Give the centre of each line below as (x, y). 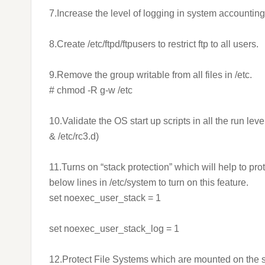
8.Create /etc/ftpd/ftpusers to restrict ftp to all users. (154, 44)
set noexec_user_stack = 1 (105, 198)
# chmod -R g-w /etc (91, 90)
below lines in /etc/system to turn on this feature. (149, 182)
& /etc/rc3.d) (74, 136)
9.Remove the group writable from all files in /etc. (151, 75)
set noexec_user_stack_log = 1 (114, 229)
